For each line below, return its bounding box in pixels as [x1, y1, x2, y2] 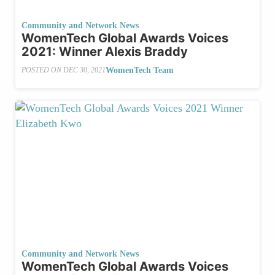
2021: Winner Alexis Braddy [21, 44, 188, 59]
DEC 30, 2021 [63, 66, 106, 75]
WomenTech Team [106, 65, 174, 75]
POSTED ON [21, 66, 63, 75]
